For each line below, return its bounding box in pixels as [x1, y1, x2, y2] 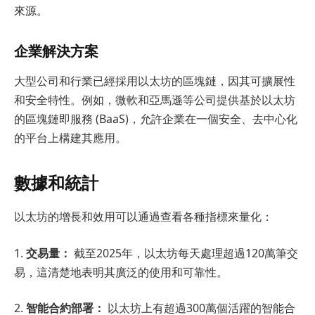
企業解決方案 [14, 40, 98, 60]
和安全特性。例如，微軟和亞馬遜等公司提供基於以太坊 [14, 91, 295, 108]
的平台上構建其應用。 [14, 129, 127, 146]
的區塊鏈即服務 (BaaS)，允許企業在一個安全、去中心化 [14, 110, 297, 127]
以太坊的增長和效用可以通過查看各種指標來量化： [14, 209, 273, 225]
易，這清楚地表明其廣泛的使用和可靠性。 [14, 264, 228, 280]
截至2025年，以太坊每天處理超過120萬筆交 [71, 245, 298, 261]
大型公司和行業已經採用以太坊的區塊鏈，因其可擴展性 [14, 72, 295, 89]
